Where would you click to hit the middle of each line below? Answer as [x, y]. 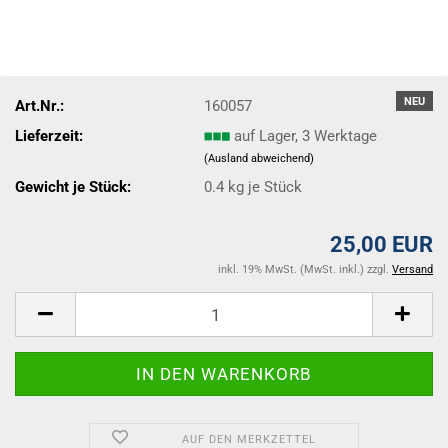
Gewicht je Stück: [73, 186]
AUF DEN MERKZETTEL [248, 439]
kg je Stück [263, 186]
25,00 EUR [381, 244]
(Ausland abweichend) [259, 158]
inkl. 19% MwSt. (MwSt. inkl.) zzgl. [305, 269]
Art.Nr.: [39, 105]
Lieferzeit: [49, 135]
